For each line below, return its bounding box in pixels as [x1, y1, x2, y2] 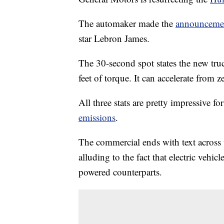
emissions [78, 111, 115, 124]
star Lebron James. [78, 32, 149, 45]
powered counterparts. [78, 165, 162, 178]
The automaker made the [78, 17, 175, 30]
